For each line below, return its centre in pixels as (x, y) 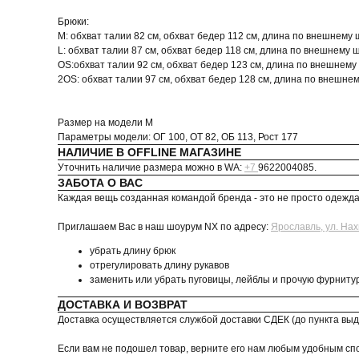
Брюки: (73, 22)
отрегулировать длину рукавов (159, 265)
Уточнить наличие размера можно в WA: (151, 167)
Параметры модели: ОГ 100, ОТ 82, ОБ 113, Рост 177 (178, 137)
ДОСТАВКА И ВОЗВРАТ (123, 305)
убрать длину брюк (133, 251)
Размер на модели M (105, 123)
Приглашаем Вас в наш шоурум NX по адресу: (164, 227)
